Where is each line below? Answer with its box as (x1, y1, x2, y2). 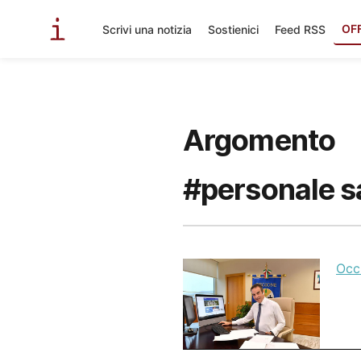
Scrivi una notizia (102, 22, 192, 36)
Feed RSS (275, 22, 326, 36)
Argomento (183, 122, 335, 158)
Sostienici (208, 22, 259, 36)
